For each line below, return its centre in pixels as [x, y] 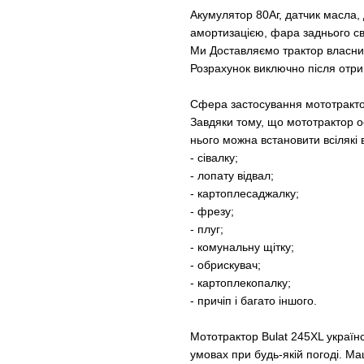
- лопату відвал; [232, 175]
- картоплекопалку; [240, 282]
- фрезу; [212, 211]
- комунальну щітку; [242, 247]
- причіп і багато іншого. [253, 300]
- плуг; [207, 229]
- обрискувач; [225, 264]
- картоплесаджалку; [245, 193]
